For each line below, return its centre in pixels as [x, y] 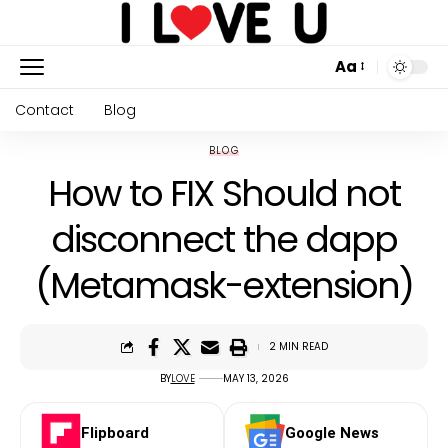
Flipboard [115, 432]
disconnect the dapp [224, 239]
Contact [44, 109]
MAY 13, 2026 [255, 378]
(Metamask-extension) [224, 285]
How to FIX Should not [224, 193]
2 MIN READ [298, 347]
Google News [332, 432]
